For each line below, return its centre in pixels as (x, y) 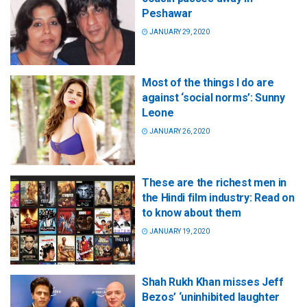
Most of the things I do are (208, 83)
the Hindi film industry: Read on (218, 197)
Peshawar (167, 14)
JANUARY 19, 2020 (179, 231)
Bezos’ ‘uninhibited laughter (211, 297)
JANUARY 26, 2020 (179, 132)
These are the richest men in (214, 182)
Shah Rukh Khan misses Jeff (213, 282)
